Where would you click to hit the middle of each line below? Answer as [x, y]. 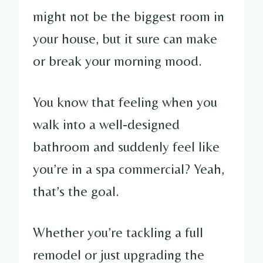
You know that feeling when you [125, 102]
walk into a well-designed [106, 124]
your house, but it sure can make [125, 38]
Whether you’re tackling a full [118, 232]
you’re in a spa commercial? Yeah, [129, 168]
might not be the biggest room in [129, 16]
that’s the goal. [76, 191]
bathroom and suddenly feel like [126, 146]
